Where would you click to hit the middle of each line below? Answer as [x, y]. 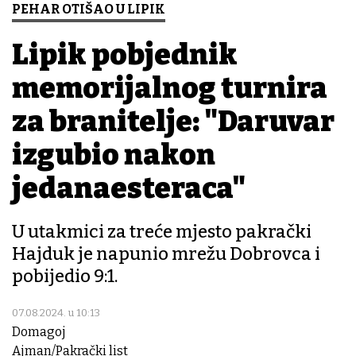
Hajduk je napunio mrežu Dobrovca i [166, 254]
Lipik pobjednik [125, 55]
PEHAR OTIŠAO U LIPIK [89, 10]
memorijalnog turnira [170, 89]
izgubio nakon [114, 155]
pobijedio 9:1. [65, 277]
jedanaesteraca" [129, 189]
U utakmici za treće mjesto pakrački [162, 232]
